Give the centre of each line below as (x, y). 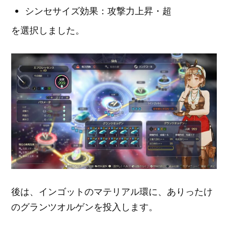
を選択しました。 (48, 31)
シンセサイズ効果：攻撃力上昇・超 (98, 11)
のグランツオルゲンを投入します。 (85, 207)
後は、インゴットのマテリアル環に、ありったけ (112, 192)
